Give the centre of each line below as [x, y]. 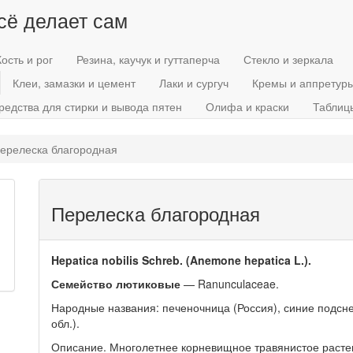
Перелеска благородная [156, 213]
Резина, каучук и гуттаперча [148, 59]
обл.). [65, 323]
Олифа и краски [247, 106]
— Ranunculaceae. [230, 284]
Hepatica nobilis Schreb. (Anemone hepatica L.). [181, 260]
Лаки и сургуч [194, 83]
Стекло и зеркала [288, 59]
